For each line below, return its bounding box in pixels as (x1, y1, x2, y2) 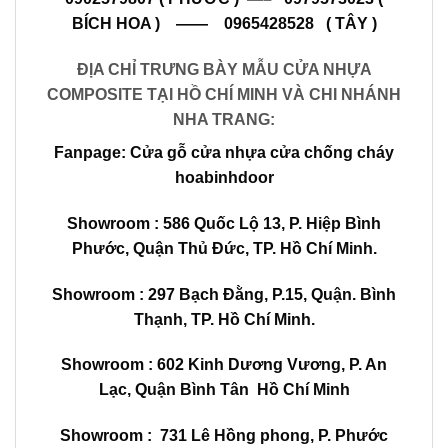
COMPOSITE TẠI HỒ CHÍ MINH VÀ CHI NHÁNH (47, 86, 401, 104)
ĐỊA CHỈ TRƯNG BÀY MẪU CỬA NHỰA (76, 61, 372, 79)
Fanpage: (54, 144, 130, 162)
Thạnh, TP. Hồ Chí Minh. (133, 310, 315, 328)
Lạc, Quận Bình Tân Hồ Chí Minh (98, 381, 350, 399)
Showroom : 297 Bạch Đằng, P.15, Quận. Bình (52, 285, 396, 303)
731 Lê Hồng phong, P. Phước (156, 427, 388, 445)
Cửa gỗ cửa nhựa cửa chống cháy (130, 144, 394, 162)
